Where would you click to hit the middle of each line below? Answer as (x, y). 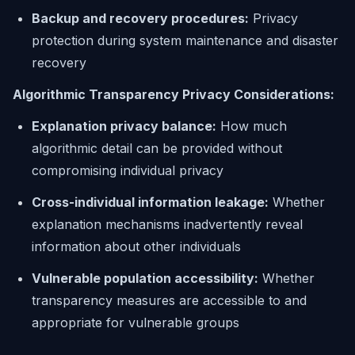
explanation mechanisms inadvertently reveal (167, 224)
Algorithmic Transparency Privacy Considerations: (174, 94)
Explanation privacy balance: (124, 126)
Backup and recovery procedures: (140, 18)
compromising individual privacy (128, 170)
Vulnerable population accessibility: (145, 278)
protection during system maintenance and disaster (185, 40)
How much (252, 126)
